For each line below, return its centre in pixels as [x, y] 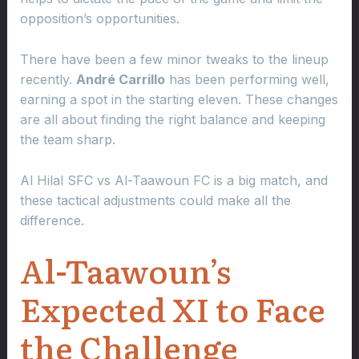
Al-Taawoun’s [125, 270]
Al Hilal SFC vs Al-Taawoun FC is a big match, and [173, 180]
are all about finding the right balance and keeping [172, 119]
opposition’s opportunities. [99, 19]
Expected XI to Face [172, 309]
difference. [52, 220]
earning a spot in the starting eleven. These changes [179, 99]
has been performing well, [247, 79]
